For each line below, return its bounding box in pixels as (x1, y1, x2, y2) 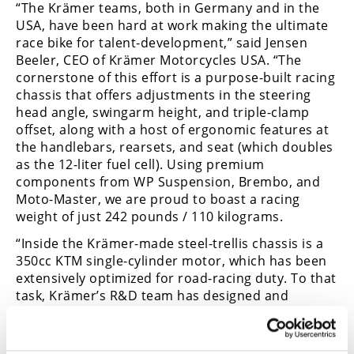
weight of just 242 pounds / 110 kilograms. (16, 207, 283, 225)
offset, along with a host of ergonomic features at (16, 120, 329, 138)
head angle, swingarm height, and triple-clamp (16, 103, 310, 121)
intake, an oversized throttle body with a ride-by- (16, 322, 323, 340)
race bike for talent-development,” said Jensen (16, 33, 307, 51)
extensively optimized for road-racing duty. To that (16, 269, 337, 288)
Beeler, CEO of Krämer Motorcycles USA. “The (16, 51, 302, 69)
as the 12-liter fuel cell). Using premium (16, 155, 265, 173)
